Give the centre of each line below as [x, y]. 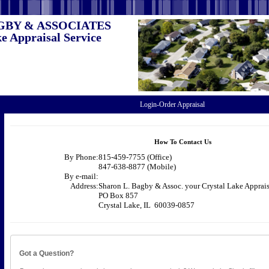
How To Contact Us [183, 142]
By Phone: [81, 157]
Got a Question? [47, 253]
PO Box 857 [118, 195]
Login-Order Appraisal [172, 104]
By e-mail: [81, 176]
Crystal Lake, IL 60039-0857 [146, 205]
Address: [84, 186]
